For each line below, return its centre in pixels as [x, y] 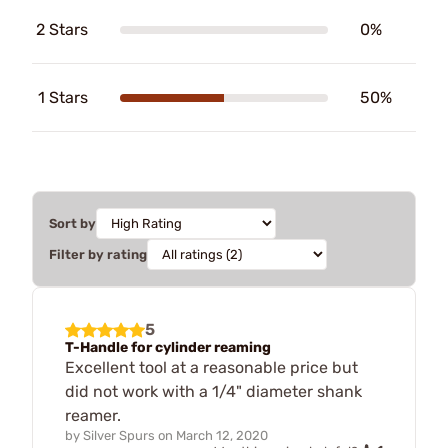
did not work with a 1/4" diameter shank [213, 391]
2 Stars [62, 29]
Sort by [72, 223]
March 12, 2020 [222, 435]
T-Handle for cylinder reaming [168, 347]
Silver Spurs [119, 435]
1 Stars [63, 97]
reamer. [93, 415]
